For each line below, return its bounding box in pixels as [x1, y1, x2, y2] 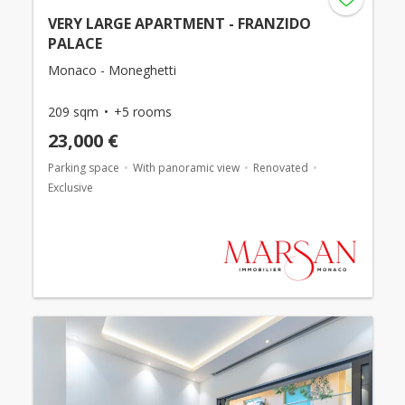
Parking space [47, 159, 119, 175]
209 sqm [47, 102, 99, 120]
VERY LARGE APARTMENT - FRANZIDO [47, 13, 311, 33]
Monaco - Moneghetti [47, 61, 176, 79]
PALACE [47, 33, 102, 53]
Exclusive [47, 179, 93, 195]
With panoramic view [132, 159, 240, 175]
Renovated [252, 159, 308, 175]
